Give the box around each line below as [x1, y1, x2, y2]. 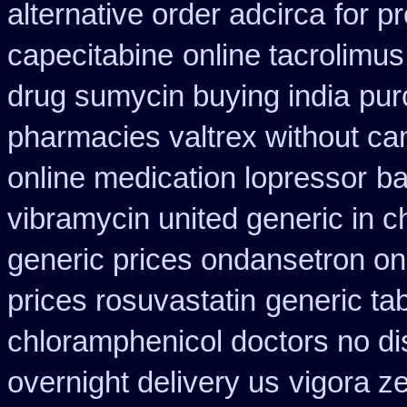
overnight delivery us [7, 366, 280, 399]
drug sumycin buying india [7, 80, 350, 113]
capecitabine [7, 39, 174, 72]
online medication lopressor [7, 162, 367, 194]
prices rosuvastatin [7, 284, 256, 317]
